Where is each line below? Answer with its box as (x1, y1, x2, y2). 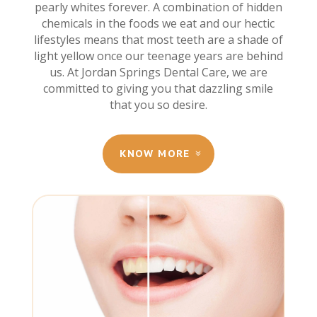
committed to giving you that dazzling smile (43, 80, 274, 96)
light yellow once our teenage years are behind (33, 47, 283, 64)
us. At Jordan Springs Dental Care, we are (49, 64, 267, 80)
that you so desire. (109, 96, 207, 113)
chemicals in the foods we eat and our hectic (42, 15, 275, 31)
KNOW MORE (120, 146, 190, 160)
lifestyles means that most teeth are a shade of (33, 31, 283, 47)
